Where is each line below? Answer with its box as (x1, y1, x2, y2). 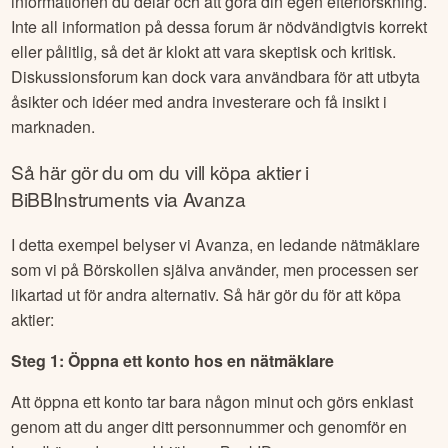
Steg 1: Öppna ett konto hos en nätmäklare (11, 348, 335, 372)
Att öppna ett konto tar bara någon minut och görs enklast (11, 389, 414, 413)
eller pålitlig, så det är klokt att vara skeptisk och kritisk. (11, 40, 397, 64)
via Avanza (149, 185, 246, 213)
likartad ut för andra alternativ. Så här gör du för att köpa (11, 282, 402, 306)
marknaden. (11, 115, 96, 139)
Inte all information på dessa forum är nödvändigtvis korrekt (11, 15, 428, 39)
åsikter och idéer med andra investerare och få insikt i (11, 90, 388, 114)
